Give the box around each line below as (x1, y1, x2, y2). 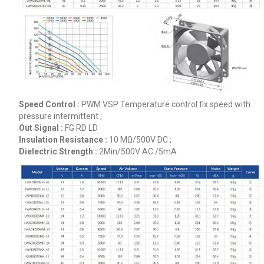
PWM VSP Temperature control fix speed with (81, 100, 250, 110)
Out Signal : (18, 123, 65, 133)
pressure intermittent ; (18, 111, 102, 121)
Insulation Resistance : (18, 135, 109, 145)
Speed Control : (18, 100, 81, 110)
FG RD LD (64, 123, 100, 133)
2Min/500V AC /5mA (98, 147, 177, 157)
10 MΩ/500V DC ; (108, 135, 171, 145)
